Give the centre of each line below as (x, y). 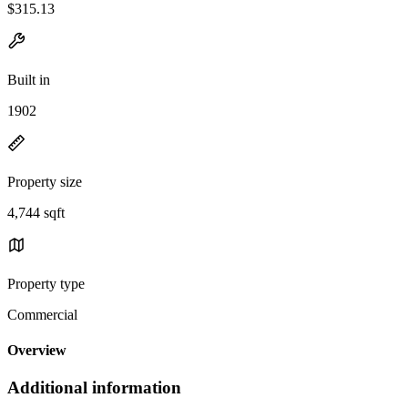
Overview (37, 351)
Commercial (42, 314)
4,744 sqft (36, 212)
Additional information (94, 388)
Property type (46, 283)
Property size (45, 181)
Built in (29, 79)
